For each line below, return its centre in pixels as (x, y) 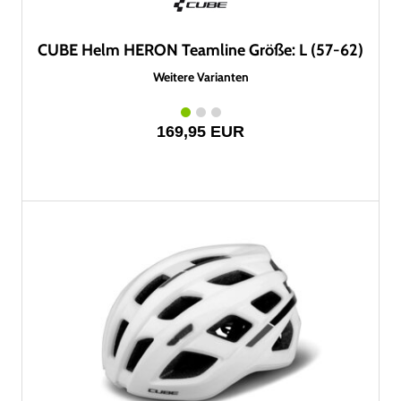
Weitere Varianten (200, 77)
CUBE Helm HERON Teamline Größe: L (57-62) (200, 50)
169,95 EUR (200, 132)
